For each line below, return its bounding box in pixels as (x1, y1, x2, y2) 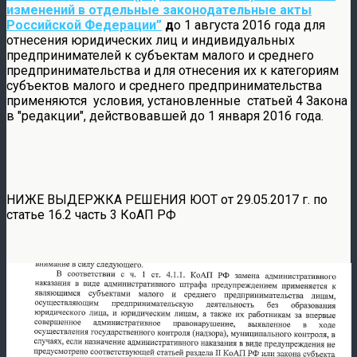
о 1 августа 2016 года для (174, 17, 325, 33)
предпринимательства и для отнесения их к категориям (6, 62, 339, 78)
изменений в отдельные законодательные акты (6, 2, 312, 18)
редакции (22, 108, 80, 124)
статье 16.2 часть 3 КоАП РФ (6, 206, 176, 222)
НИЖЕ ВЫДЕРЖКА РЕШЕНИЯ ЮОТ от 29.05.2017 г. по (6, 191, 328, 207)
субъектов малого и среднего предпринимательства (6, 77, 322, 93)
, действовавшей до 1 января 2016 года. (84, 108, 324, 124)
